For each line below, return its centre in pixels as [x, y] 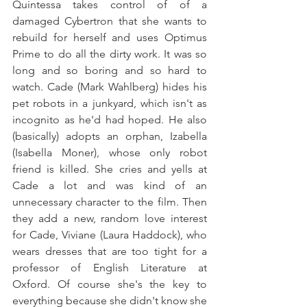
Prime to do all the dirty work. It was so [110, 54]
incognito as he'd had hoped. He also [110, 120]
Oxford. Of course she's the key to [110, 284]
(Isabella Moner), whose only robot [110, 153]
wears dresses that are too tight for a [110, 251]
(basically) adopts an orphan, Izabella [110, 136]
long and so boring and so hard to [110, 71]
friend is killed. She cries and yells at [110, 169]
